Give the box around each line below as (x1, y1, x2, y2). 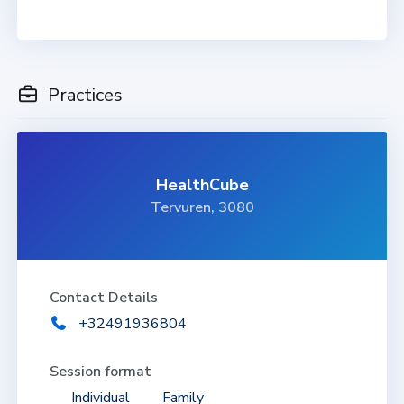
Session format (49, 361, 151, 381)
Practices (42, 82, 123, 107)
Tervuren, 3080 (150, 197, 254, 217)
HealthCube (155, 173, 249, 196)
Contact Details (49, 287, 158, 308)
